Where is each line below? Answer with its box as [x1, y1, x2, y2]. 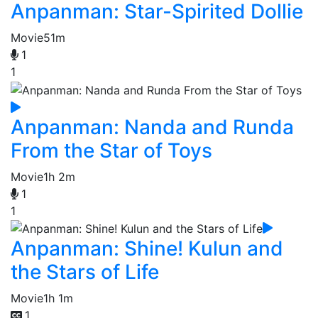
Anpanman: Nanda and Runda [11, 114, 294, 139]
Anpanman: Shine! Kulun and [11, 236, 283, 261]
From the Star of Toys [11, 138, 212, 163]
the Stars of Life [11, 260, 159, 285]
